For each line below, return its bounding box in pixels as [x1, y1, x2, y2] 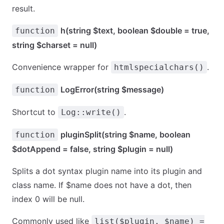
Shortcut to [12, 107, 58, 117]
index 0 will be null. [12, 194, 84, 204]
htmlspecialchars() [114, 62, 204, 72]
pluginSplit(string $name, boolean [60, 129, 190, 139]
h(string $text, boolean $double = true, [60, 25, 209, 35]
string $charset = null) [12, 40, 97, 50]
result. [12, 3, 35, 13]
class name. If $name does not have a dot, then [12, 180, 191, 190]
